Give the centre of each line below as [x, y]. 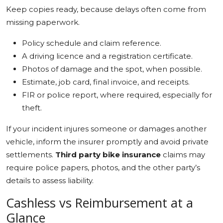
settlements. [31, 154]
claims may [183, 154]
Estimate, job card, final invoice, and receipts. [106, 82]
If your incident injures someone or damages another [106, 128]
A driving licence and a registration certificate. [107, 56]
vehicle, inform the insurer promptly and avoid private [107, 141]
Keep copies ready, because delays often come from [106, 9]
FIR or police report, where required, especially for [117, 95]
